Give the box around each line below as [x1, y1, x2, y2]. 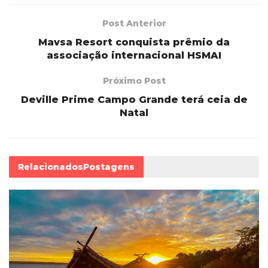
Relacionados [18, 161, 83, 172]
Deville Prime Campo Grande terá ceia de [20, 93, 248, 105]
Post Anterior [102, 17, 166, 29]
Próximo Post [102, 75, 166, 86]
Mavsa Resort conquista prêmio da [38, 36, 230, 48]
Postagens [83, 161, 135, 172]
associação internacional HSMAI [47, 49, 221, 61]
